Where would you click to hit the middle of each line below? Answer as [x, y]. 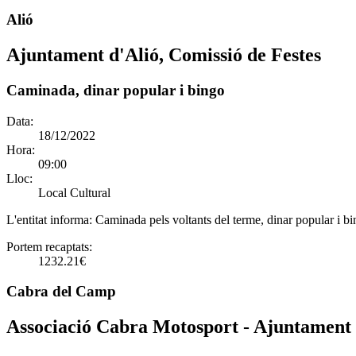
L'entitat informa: [51, 219]
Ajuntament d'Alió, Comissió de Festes [164, 55]
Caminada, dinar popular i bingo [116, 90]
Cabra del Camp [61, 292]
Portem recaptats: [49, 246]
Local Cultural [74, 192]
